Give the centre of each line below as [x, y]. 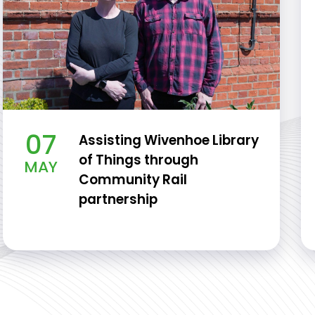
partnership [118, 199]
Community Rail [133, 180]
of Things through [139, 160]
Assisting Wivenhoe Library [169, 140]
